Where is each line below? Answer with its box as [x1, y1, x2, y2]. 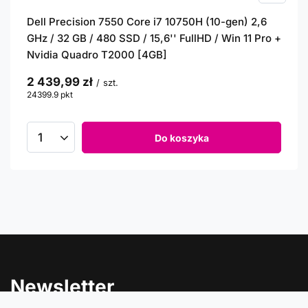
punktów [73, 89, 107, 100]
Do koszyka [154, 131, 209, 144]
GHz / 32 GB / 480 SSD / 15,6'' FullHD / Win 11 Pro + [27, 32, 281, 45]
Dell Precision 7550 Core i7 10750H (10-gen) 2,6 [27, 15, 267, 28]
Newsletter [10, 275, 114, 298]
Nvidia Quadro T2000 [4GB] [27, 48, 167, 61]
